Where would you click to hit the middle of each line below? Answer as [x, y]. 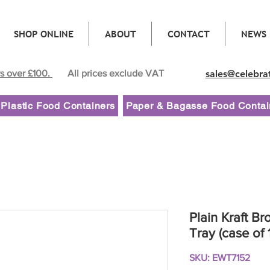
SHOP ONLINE [43, 34]
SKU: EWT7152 [220, 258]
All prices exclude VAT [115, 73]
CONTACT [188, 34]
